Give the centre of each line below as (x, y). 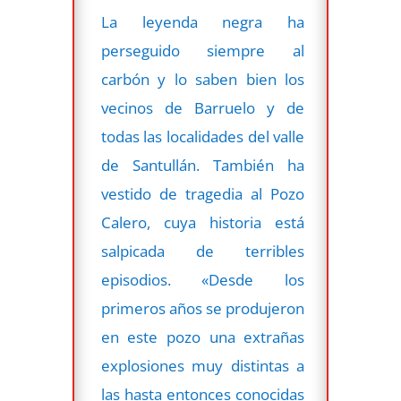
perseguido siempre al (203, 50)
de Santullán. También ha (203, 165)
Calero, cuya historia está (203, 222)
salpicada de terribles (203, 251)
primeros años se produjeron (203, 308)
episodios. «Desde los (203, 279)
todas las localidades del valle (203, 136)
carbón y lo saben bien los (203, 79)
